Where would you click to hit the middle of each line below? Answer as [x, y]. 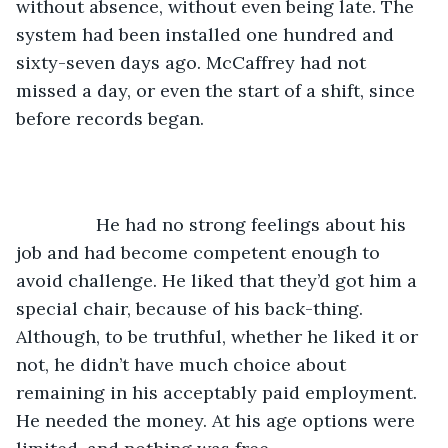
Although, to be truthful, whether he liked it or [219, 336]
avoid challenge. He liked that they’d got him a [219, 280]
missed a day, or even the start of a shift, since [218, 90]
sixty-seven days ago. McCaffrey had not [193, 62]
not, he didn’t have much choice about [183, 364]
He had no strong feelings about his [66, 224]
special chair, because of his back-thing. [192, 308]
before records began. [112, 118]
